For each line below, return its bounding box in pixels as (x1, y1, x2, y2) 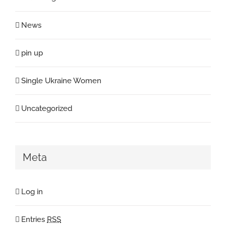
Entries (21, 214, 47, 224)
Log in (21, 187, 43, 196)
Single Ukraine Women (21, 76, 101, 86)
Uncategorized (21, 104, 72, 114)
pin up (21, 48, 43, 58)
